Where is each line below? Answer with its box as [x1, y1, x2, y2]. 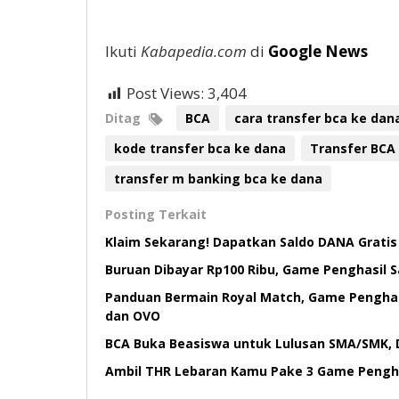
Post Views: [126, 83, 204, 104]
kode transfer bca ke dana [114, 140, 286, 158]
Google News [268, 41, 368, 62]
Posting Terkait [105, 206, 207, 224]
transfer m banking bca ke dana [114, 170, 322, 188]
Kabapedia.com [141, 41, 247, 62]
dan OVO [105, 307, 160, 325]
